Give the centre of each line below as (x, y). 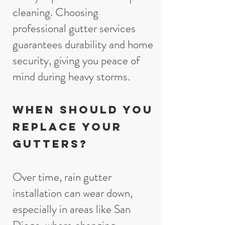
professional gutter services (74, 28)
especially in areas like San (72, 209)
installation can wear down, (73, 193)
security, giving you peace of (76, 61)
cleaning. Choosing (55, 12)
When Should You (83, 110)
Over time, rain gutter (62, 177)
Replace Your (67, 127)
